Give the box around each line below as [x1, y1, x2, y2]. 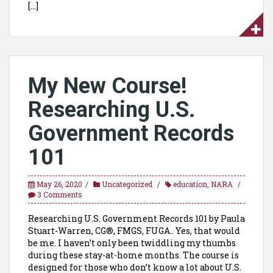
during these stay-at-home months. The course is [28, 249, 239, 261]
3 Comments [37, 190, 82, 199]
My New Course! [28, 73, 187, 99]
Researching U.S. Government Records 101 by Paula [28, 213, 245, 224]
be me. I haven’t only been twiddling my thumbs [28, 237, 236, 249]
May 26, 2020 [37, 179, 82, 189]
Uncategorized [102, 179, 152, 189]
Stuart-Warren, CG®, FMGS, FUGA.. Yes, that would [28, 225, 240, 236]
